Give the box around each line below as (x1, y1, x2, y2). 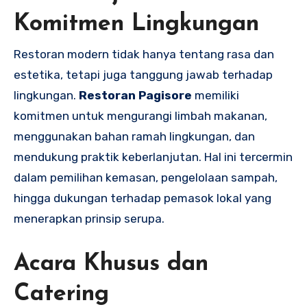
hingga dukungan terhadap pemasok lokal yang (14, 191, 271, 206)
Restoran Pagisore (79, 88, 192, 103)
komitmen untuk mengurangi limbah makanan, (14, 109, 267, 123)
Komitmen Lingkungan (14, 12, 259, 36)
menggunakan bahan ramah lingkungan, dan (14, 130, 255, 144)
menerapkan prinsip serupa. (14, 212, 164, 226)
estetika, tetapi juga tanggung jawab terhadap (14, 68, 273, 82)
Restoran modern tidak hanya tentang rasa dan (14, 47, 274, 62)
